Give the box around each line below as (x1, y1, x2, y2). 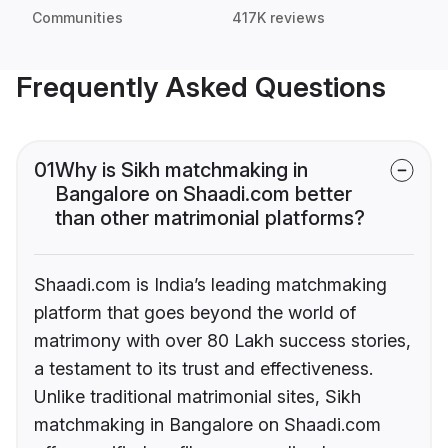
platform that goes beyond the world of (34, 302, 356, 324)
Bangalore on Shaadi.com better (55, 182, 352, 207)
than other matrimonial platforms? (55, 206, 365, 231)
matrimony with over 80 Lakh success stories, (34, 330, 411, 352)
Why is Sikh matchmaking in (55, 158, 308, 183)
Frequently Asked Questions (16, 70, 386, 105)
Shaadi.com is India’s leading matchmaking (34, 274, 387, 296)
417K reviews (232, 9, 325, 27)
